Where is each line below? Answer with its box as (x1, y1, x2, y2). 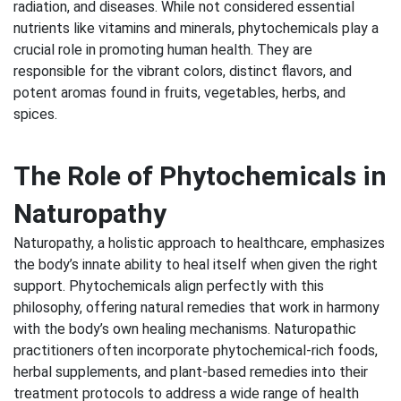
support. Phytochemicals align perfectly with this (13, 277, 324, 294)
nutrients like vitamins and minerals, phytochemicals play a (13, 19, 379, 37)
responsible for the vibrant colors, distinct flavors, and (13, 62, 352, 80)
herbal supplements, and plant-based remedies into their (13, 363, 368, 380)
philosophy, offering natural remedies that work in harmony (13, 298, 380, 316)
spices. (13, 105, 57, 123)
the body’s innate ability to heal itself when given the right (13, 255, 378, 273)
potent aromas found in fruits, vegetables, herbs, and (13, 83, 346, 101)
